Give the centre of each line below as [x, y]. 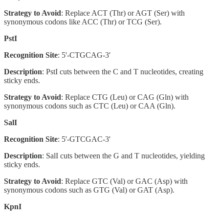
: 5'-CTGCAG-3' [84, 55]
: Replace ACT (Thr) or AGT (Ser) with [123, 13]
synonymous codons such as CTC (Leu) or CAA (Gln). [90, 106]
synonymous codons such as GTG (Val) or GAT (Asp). [89, 190]
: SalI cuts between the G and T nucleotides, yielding [123, 155]
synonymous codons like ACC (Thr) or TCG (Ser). [83, 22]
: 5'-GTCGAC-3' [84, 139]
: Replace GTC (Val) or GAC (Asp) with [124, 181]
